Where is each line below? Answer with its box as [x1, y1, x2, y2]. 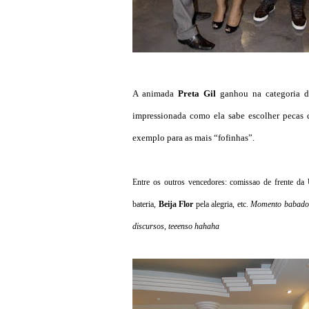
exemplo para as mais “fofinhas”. [132, 132, 257, 143]
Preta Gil [178, 88, 216, 99]
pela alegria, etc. [193, 199, 251, 209]
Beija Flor [158, 199, 194, 209]
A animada [132, 88, 178, 99]
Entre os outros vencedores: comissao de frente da [132, 177, 308, 187]
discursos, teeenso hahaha [132, 221, 221, 231]
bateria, [132, 199, 159, 209]
